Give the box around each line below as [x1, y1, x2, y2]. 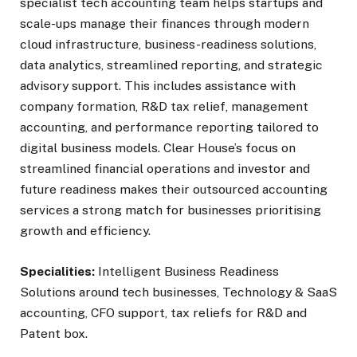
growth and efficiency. [20, 223, 154, 239]
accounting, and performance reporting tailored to [20, 120, 319, 135]
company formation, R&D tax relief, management [20, 99, 308, 115]
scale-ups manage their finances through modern [20, 16, 309, 32]
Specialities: [20, 263, 98, 279]
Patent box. [20, 325, 88, 341]
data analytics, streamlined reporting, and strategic [20, 57, 323, 73]
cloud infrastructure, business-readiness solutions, [20, 37, 316, 53]
